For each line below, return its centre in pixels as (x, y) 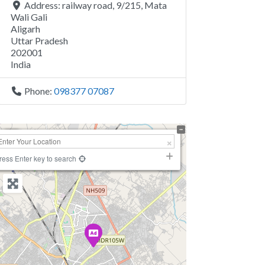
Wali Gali (29, 17)
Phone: (39, 91)
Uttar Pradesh (39, 41)
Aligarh (25, 29)
